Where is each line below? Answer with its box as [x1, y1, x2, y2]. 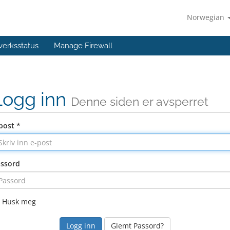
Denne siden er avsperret [71, 94, 208, 108]
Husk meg [2, 197, 36, 206]
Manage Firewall [54, 41, 112, 50]
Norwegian [187, 12, 226, 22]
